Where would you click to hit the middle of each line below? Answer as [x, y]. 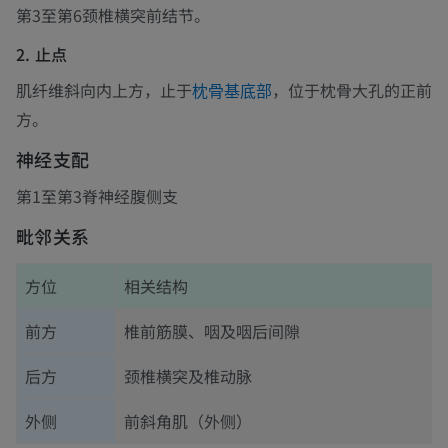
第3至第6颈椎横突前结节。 [113, 15]
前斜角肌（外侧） [188, 421]
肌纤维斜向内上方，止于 [104, 90]
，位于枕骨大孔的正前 [352, 90]
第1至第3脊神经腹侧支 [97, 196]
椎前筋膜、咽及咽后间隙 [212, 331]
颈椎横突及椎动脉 [188, 376]
